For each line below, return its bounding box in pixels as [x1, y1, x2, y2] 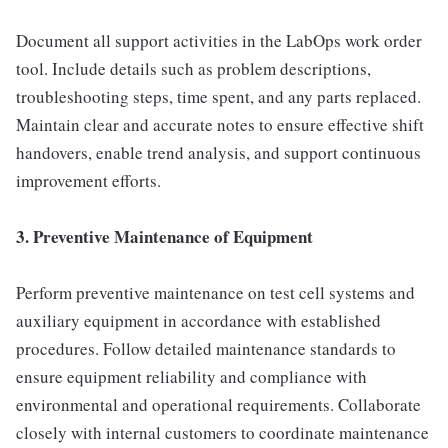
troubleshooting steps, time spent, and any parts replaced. [16, 85, 421, 108]
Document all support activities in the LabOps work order [16, 29, 422, 52]
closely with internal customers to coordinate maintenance [16, 421, 429, 444]
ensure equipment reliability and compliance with [16, 365, 367, 388]
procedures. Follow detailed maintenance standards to [16, 337, 396, 360]
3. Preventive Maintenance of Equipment [16, 224, 313, 249]
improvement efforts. [16, 169, 161, 192]
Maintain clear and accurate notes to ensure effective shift [16, 113, 424, 136]
